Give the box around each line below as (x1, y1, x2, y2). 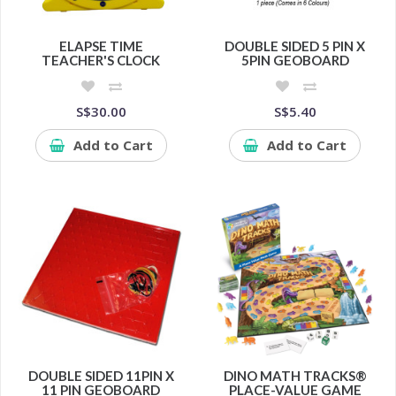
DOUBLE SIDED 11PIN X (27, 368, 174, 384)
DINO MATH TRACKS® (223, 368, 367, 384)
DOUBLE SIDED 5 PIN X (225, 37, 366, 54)
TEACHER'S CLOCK (42, 51, 161, 68)
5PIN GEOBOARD (240, 51, 349, 68)
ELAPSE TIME (58, 37, 143, 54)
